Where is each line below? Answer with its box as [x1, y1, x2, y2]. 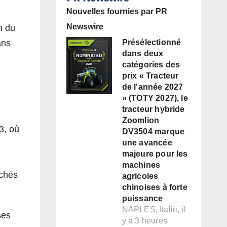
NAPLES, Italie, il [122, 205, 186, 214]
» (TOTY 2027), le [122, 94, 188, 103]
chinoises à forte [122, 183, 187, 192]
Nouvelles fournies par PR [66, 7, 167, 16]
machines [122, 161, 161, 170]
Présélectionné [122, 38, 181, 47]
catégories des [122, 60, 180, 69]
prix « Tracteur [122, 71, 179, 81]
